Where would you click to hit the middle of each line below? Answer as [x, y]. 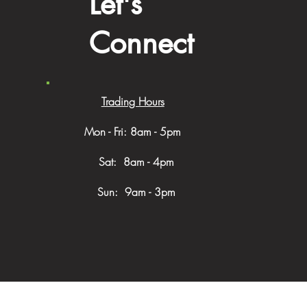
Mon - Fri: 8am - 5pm [133, 132]
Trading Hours [133, 101]
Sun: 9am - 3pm [133, 192]
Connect [141, 43]
